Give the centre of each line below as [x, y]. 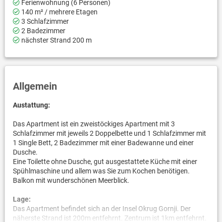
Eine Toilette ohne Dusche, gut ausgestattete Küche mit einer [105, 161]
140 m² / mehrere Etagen [58, 12]
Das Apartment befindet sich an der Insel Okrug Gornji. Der [102, 208]
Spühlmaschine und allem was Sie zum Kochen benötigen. [101, 171]
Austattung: [31, 105]
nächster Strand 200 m [55, 40]
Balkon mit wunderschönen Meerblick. [71, 180]
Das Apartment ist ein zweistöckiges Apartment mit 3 [94, 124]
